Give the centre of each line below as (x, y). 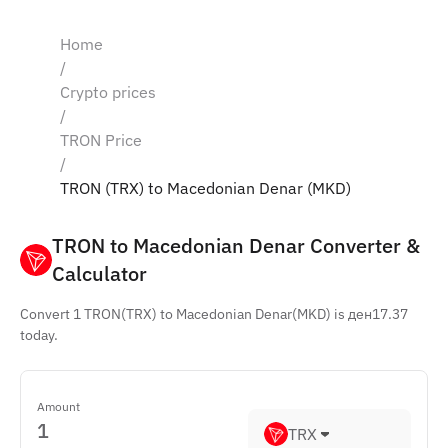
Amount (58, 406)
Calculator (99, 273)
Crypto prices (108, 92)
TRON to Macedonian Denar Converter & (236, 245)
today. (39, 335)
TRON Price (101, 140)
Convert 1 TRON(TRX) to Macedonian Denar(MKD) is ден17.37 (214, 314)
